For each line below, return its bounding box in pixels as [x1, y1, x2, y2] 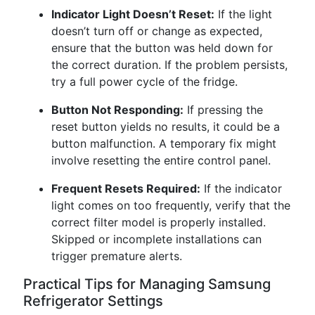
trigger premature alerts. [51, 249, 182, 263]
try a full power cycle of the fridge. [51, 75, 238, 89]
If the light [214, 7, 272, 21]
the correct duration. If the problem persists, [51, 58, 288, 72]
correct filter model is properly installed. [51, 215, 266, 229]
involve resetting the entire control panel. [51, 153, 271, 167]
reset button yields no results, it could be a [51, 120, 280, 134]
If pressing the [184, 103, 263, 117]
